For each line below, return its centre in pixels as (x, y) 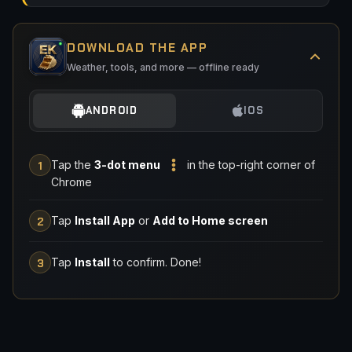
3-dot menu (127, 164)
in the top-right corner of (249, 164)
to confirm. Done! (156, 262)
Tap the (73, 164)
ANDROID (112, 110)
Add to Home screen (210, 220)
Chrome (71, 181)
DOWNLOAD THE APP (137, 48)
